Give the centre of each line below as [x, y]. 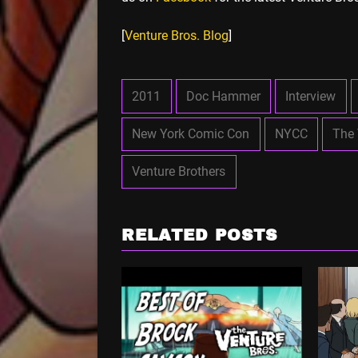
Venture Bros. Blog [177, 36]
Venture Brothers [179, 172]
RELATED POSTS [199, 236]
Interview [311, 96]
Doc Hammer [223, 96]
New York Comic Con [191, 133]
